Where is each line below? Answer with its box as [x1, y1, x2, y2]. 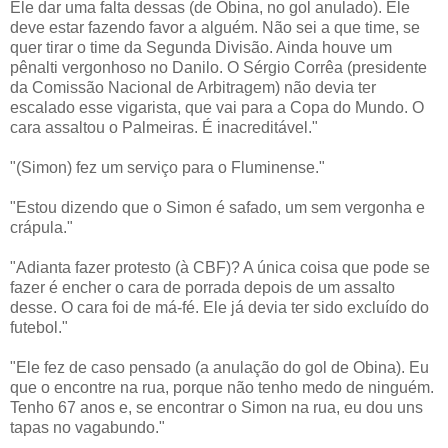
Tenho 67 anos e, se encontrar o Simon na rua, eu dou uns [10, 398, 423, 416]
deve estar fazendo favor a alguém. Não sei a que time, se [10, 18, 420, 36]
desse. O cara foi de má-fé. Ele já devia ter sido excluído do [10, 298, 429, 316]
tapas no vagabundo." [10, 418, 165, 436]
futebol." [10, 318, 68, 336]
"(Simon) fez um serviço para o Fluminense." [10, 158, 325, 176]
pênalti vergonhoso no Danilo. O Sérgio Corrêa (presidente [10, 58, 427, 76]
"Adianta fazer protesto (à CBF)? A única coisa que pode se [10, 258, 430, 276]
